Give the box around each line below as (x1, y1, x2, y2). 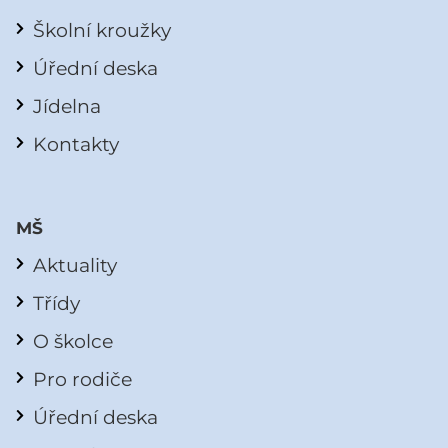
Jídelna (33, 94, 101, 119)
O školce (33, 329, 113, 354)
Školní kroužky (33, 18, 171, 43)
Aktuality (33, 253, 117, 278)
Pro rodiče (33, 367, 132, 392)
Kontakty (33, 132, 119, 157)
